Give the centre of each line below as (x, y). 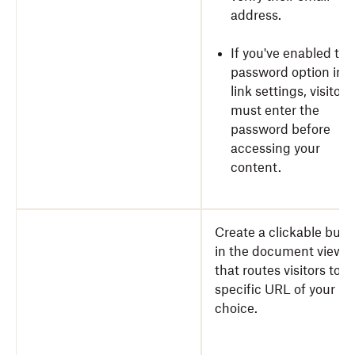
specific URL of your (275, 289)
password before (281, 129)
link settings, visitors (291, 91)
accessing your (275, 148)
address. (256, 15)
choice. (236, 308)
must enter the (275, 110)
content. (256, 167)
